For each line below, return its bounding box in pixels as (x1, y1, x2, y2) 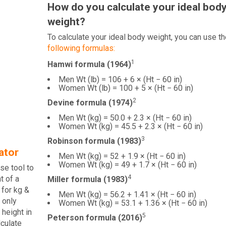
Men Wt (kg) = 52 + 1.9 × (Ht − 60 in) (58, 151, 186, 161)
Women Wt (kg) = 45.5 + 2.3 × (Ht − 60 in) (58, 122, 203, 131)
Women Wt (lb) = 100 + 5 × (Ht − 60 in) (58, 83, 193, 93)
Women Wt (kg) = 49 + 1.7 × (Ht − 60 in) (58, 160, 197, 169)
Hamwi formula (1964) (47, 60, 131, 69)
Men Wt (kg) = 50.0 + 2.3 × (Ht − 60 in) (58, 113, 192, 123)
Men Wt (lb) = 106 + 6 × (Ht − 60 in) (58, 75, 182, 84)
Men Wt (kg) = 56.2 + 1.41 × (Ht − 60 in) (58, 190, 196, 199)
